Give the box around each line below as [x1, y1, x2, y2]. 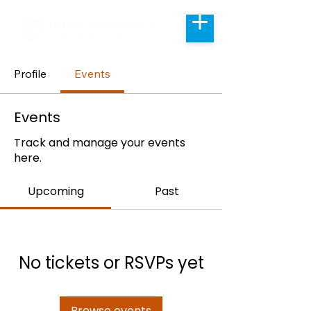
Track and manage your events [14, 135, 185, 151]
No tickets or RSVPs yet [18, 251, 204, 274]
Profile [14, 67, 47, 81]
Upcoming [27, 183, 84, 199]
